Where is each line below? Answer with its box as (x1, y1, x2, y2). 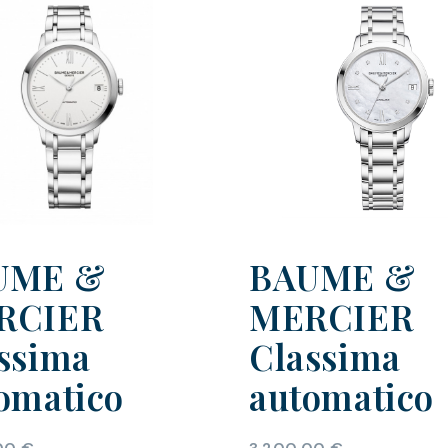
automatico (249, 373, 435, 421)
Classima (249, 333, 401, 381)
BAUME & (249, 253, 416, 301)
